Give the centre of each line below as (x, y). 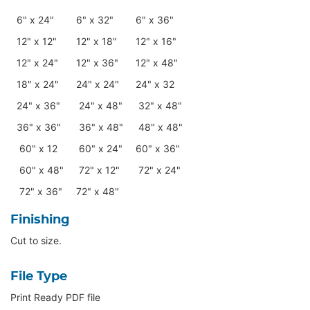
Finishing (40, 220)
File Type (39, 277)
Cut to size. (36, 241)
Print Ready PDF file (55, 298)
